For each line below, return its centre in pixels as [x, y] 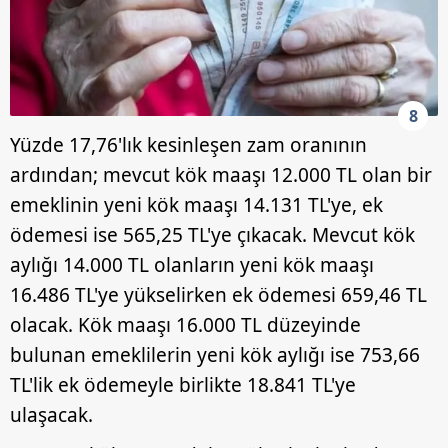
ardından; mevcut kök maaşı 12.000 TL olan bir [221, 174]
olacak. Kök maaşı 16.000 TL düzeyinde [185, 324]
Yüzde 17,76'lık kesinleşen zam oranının [188, 144]
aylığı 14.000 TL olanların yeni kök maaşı [192, 264]
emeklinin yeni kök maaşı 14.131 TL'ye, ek [196, 204]
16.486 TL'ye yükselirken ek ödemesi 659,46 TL [218, 294]
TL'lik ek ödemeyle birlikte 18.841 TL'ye [183, 384]
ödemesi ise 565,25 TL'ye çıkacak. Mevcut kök [212, 234]
